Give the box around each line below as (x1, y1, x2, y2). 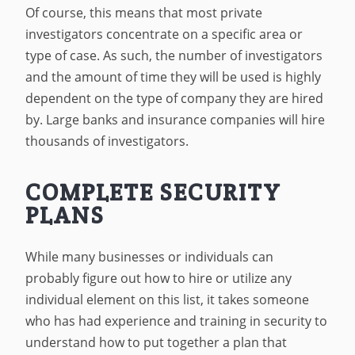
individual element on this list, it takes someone (25, 290, 310, 308)
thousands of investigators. (25, 132, 193, 151)
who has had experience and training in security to (25, 311, 328, 330)
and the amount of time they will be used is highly (25, 68, 322, 86)
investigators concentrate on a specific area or (25, 25, 303, 44)
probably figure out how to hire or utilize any (25, 269, 292, 287)
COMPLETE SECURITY (25, 177, 281, 208)
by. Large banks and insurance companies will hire (25, 111, 326, 129)
